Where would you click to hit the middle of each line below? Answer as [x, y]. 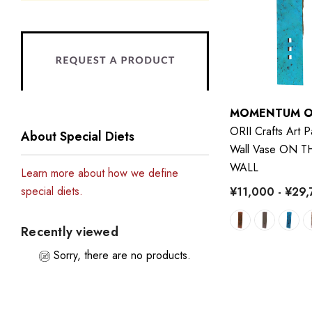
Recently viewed [70, 232]
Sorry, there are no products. [122, 255]
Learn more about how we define [100, 173]
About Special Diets [78, 136]
